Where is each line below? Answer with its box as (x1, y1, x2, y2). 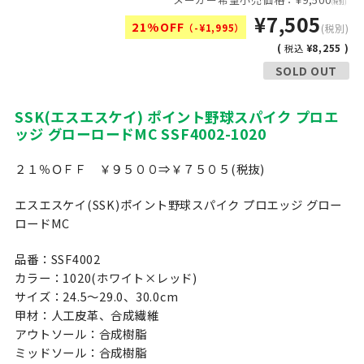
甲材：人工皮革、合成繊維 (15, 305, 159, 323)
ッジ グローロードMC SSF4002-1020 (15, 123, 266, 144)
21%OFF (131, 18, 184, 36)
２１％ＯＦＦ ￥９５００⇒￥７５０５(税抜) (15, 160, 265, 178)
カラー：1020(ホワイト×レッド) (15, 268, 197, 286)
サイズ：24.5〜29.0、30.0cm (15, 287, 179, 305)
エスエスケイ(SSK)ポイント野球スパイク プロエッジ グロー (15, 196, 342, 214)
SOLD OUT (275, 62, 337, 79)
